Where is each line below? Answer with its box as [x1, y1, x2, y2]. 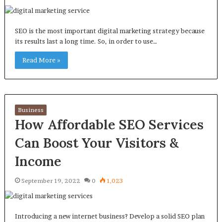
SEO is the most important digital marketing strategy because [14, 27, 205, 35]
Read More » [22, 56, 60, 64]
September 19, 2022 [21, 177, 80, 184]
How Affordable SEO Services [14, 116, 204, 133]
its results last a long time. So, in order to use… [14, 37, 157, 45]
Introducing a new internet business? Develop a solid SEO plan [14, 212, 205, 220]
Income [14, 153, 61, 169]
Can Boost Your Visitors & [14, 134, 178, 151]
